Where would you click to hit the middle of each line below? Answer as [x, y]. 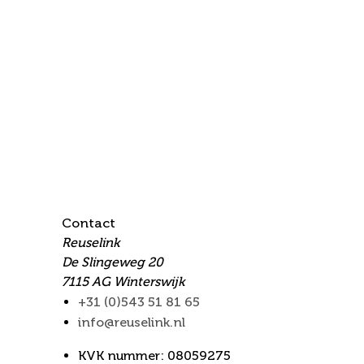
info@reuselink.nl [132, 323]
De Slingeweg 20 [113, 262]
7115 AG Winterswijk [123, 282]
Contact [89, 223]
